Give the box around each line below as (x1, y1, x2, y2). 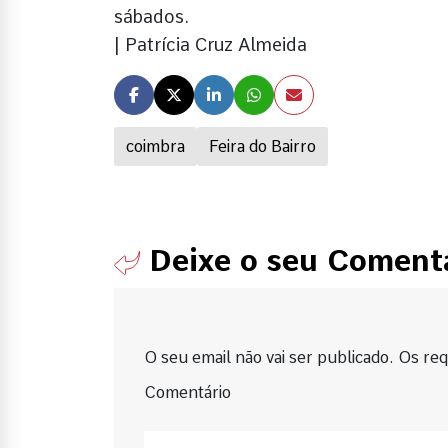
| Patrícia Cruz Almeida (114, 33, 307, 55)
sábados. (114, 5, 189, 27)
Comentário (144, 382, 231, 402)
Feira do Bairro (209, 136, 316, 156)
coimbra (126, 136, 185, 156)
